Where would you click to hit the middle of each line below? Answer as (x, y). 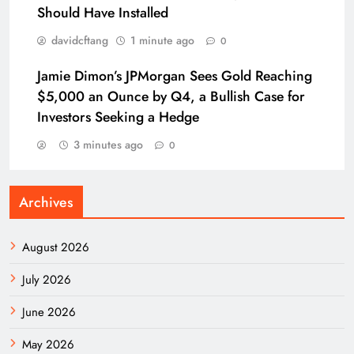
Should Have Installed (103, 13)
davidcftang (80, 40)
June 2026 (49, 312)
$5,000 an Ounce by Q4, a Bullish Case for (171, 96)
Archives (46, 202)
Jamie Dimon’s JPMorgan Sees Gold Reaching (175, 76)
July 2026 (47, 280)
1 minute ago (162, 40)
